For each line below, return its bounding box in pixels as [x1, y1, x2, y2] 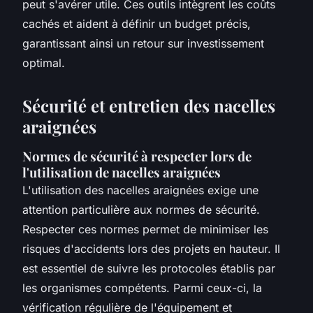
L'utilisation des [22, 182, 107, 197]
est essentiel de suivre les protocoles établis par [22, 261, 275, 275]
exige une [204, 182, 259, 197]
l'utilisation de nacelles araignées [22, 163, 221, 181]
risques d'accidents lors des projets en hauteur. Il [22, 241, 280, 256]
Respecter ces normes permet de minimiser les [22, 221, 268, 236]
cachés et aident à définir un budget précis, [22, 16, 251, 31]
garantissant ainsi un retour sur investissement [22, 36, 264, 50]
